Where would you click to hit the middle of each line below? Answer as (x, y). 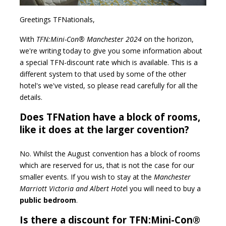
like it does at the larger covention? (104, 129)
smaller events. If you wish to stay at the (86, 177)
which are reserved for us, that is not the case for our (107, 165)
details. (31, 97)
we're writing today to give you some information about (111, 50)
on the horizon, (168, 39)
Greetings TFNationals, (57, 19)
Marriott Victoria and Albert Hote (73, 188)
